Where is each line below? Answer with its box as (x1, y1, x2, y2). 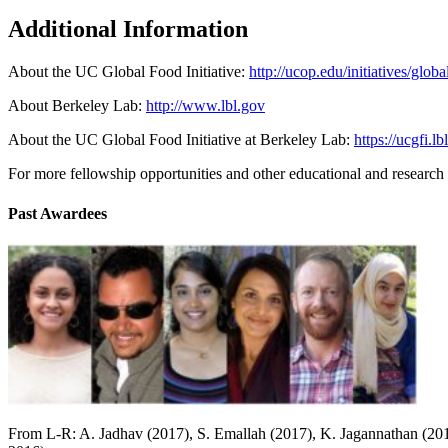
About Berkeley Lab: (8, 97, 146, 115)
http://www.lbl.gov (146, 97, 265, 115)
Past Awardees (8, 204, 107, 222)
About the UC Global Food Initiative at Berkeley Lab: (8, 131, 354, 149)
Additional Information (8, 16, 248, 43)
